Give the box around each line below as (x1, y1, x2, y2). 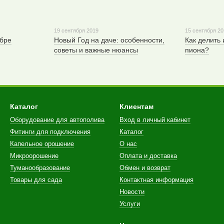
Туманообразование (10, 164, 70, 172)
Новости (119, 188, 144, 196)
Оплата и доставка (119, 152, 177, 160)
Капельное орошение (10, 140, 74, 148)
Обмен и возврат (119, 164, 170, 172)
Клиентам (119, 102, 153, 111)
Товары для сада (10, 176, 62, 184)
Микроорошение (10, 152, 58, 160)
